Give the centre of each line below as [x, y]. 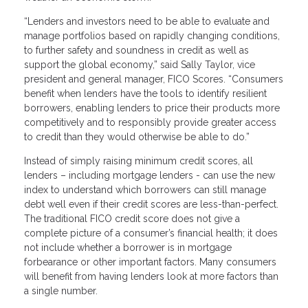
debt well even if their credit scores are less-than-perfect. [151, 204]
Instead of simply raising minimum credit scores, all [139, 161]
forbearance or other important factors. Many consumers [150, 262]
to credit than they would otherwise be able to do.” [137, 136]
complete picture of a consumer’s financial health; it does [151, 233]
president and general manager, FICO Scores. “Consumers [154, 79]
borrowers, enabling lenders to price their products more [152, 108]
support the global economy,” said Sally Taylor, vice [140, 64]
